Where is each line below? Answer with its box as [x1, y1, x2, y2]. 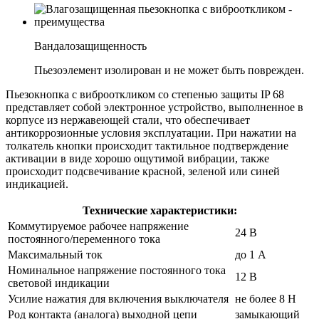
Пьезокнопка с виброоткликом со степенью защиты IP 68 [6, 88, 284, 101]
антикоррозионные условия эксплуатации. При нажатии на [6, 127, 296, 140]
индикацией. [6, 178, 68, 191]
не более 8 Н [235, 293, 296, 305]
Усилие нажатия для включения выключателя [8, 293, 229, 305]
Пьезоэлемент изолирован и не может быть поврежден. [34, 64, 304, 77]
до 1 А [235, 249, 266, 261]
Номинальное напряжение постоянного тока [8, 264, 226, 277]
